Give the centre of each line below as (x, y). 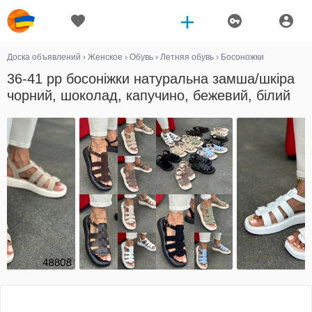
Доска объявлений (44, 57)
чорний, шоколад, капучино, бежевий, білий (149, 95)
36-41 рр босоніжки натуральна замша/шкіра (151, 79)
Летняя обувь (187, 57)
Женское (105, 57)
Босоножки (242, 57)
